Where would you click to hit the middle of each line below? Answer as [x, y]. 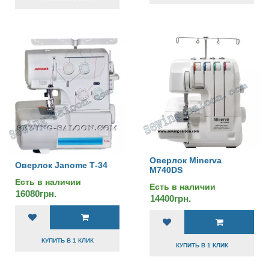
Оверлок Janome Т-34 [61, 165]
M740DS [166, 170]
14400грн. [171, 198]
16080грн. [36, 194]
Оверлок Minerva [186, 160]
